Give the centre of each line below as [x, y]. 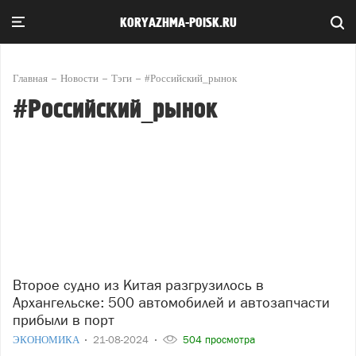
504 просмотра [217, 339]
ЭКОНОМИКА [47, 339]
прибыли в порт [64, 319]
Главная [30, 78]
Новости [79, 78]
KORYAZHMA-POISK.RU [178, 23]
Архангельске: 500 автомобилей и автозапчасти [171, 302]
